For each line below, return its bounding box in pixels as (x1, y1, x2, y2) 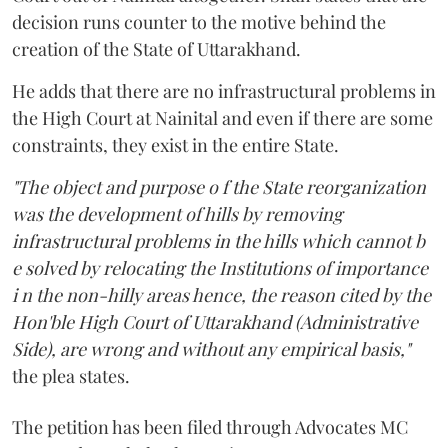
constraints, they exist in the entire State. (12, 132, 339, 157)
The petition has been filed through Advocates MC (12, 414, 408, 439)
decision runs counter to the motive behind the (12, 9, 386, 34)
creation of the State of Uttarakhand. (12, 36, 301, 61)
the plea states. (12, 363, 130, 388)
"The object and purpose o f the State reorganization (12, 174, 426, 199)
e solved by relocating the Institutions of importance (12, 255, 428, 280)
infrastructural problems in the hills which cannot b (12, 228, 425, 253)
